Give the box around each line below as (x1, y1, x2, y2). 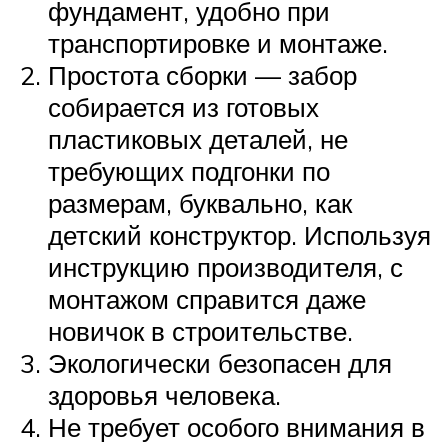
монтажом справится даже (48, 282, 366, 315)
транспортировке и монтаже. (48, 26, 388, 59)
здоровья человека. (48, 378, 281, 411)
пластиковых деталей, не (48, 122, 348, 155)
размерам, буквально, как (48, 186, 352, 219)
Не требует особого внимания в (48, 410, 425, 443)
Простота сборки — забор (48, 58, 357, 91)
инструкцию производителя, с (48, 250, 403, 283)
